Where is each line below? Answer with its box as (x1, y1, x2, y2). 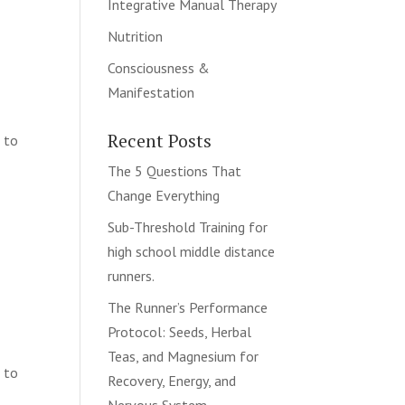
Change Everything (108, 186, 221, 204)
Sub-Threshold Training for (108, 218, 268, 236)
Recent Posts (108, 128, 212, 153)
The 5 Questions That (108, 162, 242, 180)
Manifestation (108, 83, 195, 101)
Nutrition (108, 27, 164, 45)
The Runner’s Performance (108, 298, 268, 316)
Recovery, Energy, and (108, 372, 237, 390)
